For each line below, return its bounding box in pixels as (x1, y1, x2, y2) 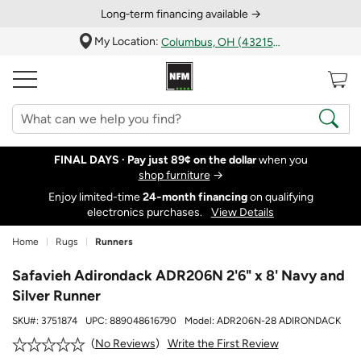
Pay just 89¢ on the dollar (127, 153, 256, 168)
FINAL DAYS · (53, 153, 127, 168)
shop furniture (138, 168, 210, 183)
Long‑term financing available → (100, 6, 261, 21)
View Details (210, 205, 274, 219)
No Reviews (94, 337, 156, 351)
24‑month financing (142, 189, 247, 204)
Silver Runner (12, 287, 101, 305)
